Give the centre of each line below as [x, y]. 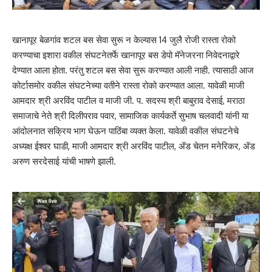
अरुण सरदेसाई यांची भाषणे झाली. [64, 161]
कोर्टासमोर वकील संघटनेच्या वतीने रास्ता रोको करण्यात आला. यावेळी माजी [128, 86]
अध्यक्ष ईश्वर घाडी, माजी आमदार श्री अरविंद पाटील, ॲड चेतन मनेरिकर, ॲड [134, 146]
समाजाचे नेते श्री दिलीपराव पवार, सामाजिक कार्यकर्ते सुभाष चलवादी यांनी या [130, 116]
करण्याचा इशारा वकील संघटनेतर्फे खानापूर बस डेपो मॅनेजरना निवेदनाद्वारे [126, 55]
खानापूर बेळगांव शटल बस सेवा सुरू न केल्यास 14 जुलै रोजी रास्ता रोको [124, 40]
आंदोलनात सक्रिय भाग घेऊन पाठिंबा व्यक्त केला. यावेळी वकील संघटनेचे [125, 131]
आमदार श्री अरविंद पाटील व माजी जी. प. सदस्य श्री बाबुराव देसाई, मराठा [128, 101]
